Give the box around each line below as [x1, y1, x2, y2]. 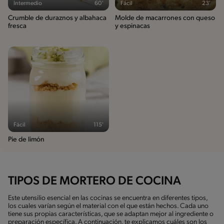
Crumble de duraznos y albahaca [8, 14, 106, 22]
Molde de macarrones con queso [115, 14, 215, 22]
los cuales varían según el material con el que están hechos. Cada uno [8, 202, 208, 210]
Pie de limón [8, 135, 44, 143]
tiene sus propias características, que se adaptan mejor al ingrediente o [8, 210, 213, 218]
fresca [8, 22, 26, 30]
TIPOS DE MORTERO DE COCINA [8, 175, 181, 187]
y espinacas [115, 22, 150, 30]
